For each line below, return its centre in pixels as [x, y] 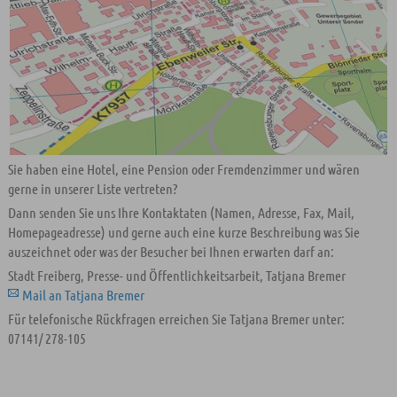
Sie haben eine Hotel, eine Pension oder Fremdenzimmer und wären [183, 169]
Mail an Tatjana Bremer [83, 295]
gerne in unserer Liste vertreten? [92, 188]
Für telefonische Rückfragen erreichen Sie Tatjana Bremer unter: [176, 319]
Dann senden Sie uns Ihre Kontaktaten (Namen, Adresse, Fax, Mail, [181, 212]
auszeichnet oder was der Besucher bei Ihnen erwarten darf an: [171, 251]
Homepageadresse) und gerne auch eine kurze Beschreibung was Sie [183, 232]
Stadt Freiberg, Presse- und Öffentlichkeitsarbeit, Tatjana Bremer [176, 275]
